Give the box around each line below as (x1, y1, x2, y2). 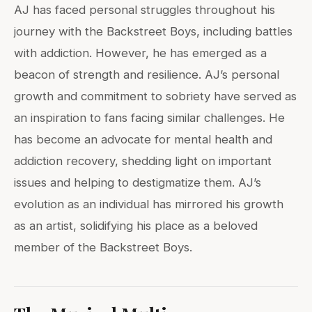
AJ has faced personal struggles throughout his (14, 3, 275, 17)
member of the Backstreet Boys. (14, 240, 192, 255)
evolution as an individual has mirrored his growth (14, 197, 283, 212)
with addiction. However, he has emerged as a (14, 46, 267, 61)
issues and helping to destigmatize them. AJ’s (14, 175, 261, 190)
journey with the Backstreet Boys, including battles (14, 24, 292, 39)
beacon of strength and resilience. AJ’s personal (14, 68, 279, 82)
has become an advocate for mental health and (14, 132, 272, 147)
